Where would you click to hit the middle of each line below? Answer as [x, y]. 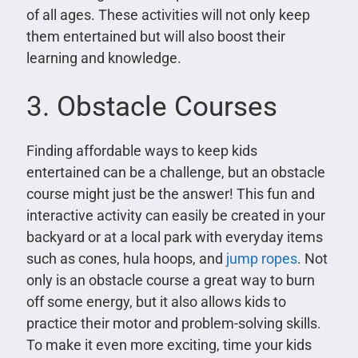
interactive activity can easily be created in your [175, 216]
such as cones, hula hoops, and [126, 259]
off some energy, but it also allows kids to [156, 302]
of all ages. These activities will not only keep [168, 15]
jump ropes [261, 259]
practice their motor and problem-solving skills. [173, 324]
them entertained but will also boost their [155, 37]
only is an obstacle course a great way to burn [170, 280]
